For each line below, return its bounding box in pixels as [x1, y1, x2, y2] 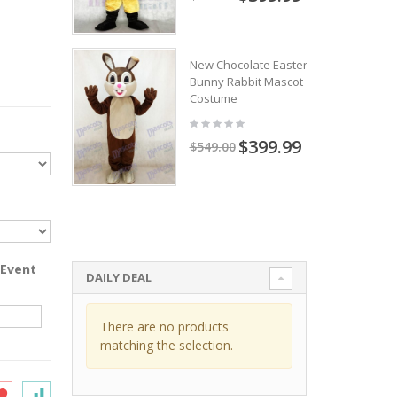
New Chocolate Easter [189, 57, 307, 74]
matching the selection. [99, 337, 233, 354]
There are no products [99, 318, 229, 336]
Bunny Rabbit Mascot [189, 74, 303, 90]
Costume [189, 90, 237, 107]
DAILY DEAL [85, 269, 152, 286]
